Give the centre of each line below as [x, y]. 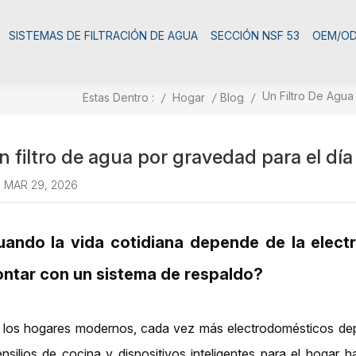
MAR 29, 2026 [41, 185]
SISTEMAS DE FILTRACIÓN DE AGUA [103, 35]
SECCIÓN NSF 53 [255, 35]
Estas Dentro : [118, 97]
